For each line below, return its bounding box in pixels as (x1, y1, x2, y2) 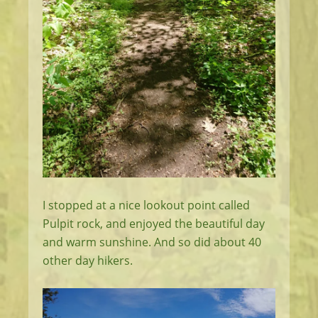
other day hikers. (43, 253, 133, 269)
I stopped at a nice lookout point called (43, 197, 250, 214)
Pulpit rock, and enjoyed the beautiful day (43, 216, 265, 232)
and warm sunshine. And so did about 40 (43, 234, 261, 251)
